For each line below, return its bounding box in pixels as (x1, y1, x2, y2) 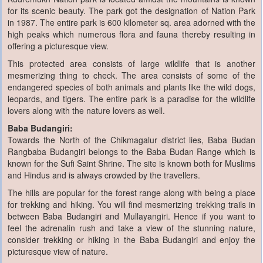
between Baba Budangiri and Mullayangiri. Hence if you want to (8, 210, 255, 222)
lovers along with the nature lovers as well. (8, 104, 165, 116)
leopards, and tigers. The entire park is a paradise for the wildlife (8, 92, 255, 104)
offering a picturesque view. (8, 39, 109, 52)
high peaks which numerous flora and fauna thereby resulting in (8, 28, 255, 40)
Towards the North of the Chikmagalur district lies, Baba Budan (8, 133, 255, 146)
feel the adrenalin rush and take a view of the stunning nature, (8, 221, 255, 234)
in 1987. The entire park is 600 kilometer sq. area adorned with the (8, 16, 255, 28)
